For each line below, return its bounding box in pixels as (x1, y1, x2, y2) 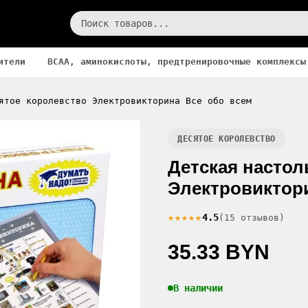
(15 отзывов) (219, 212, 285, 223)
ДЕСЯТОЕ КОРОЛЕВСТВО (177, 133, 276, 144)
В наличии (173, 283, 223, 294)
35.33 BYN (168, 240, 269, 263)
